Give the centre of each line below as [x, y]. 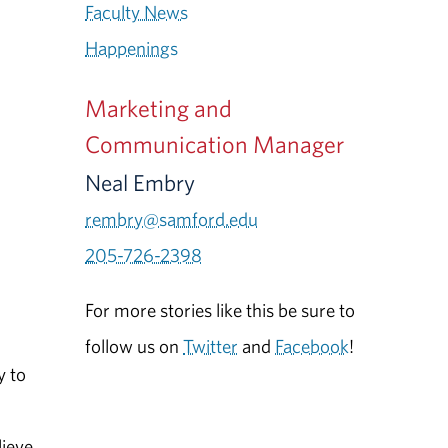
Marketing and [159, 107]
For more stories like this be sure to [220, 310]
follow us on [134, 346]
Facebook [312, 346]
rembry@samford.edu [172, 218]
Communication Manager [215, 143]
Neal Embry [140, 182]
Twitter [211, 346]
